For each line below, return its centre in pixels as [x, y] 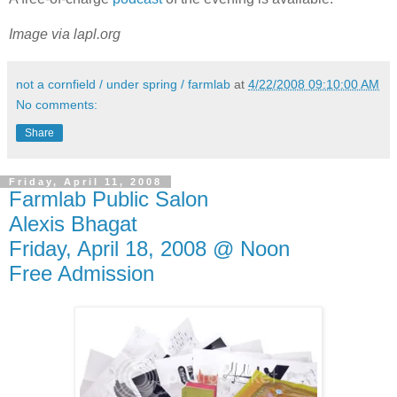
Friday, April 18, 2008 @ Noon [149, 248]
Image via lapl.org [65, 34]
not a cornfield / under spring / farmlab [123, 84]
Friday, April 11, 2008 [86, 181]
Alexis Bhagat [73, 223]
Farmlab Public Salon [109, 198]
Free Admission [82, 273]
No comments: [57, 104]
